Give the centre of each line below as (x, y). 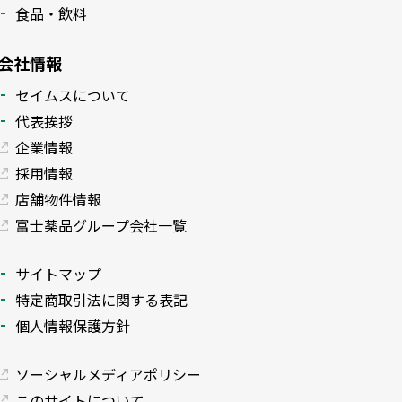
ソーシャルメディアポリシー (108, 374)
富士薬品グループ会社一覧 (101, 225)
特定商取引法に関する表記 (101, 299)
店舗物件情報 (58, 199)
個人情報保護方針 (73, 325)
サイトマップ (58, 273)
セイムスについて (73, 95)
